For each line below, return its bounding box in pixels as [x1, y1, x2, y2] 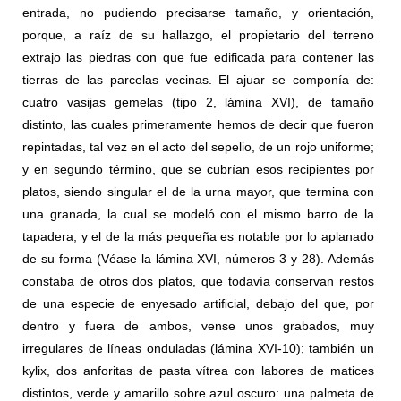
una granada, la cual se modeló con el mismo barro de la [22, 207, 374, 222]
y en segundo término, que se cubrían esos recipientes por [22, 162, 374, 177]
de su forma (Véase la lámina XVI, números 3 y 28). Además [22, 252, 374, 267]
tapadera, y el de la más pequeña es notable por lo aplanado [22, 229, 374, 244]
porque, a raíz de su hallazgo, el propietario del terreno [22, 28, 374, 43]
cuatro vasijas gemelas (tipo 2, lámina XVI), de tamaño [22, 95, 374, 110]
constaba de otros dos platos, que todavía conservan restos [22, 274, 374, 289]
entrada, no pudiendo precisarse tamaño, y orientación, [22, 5, 374, 21]
